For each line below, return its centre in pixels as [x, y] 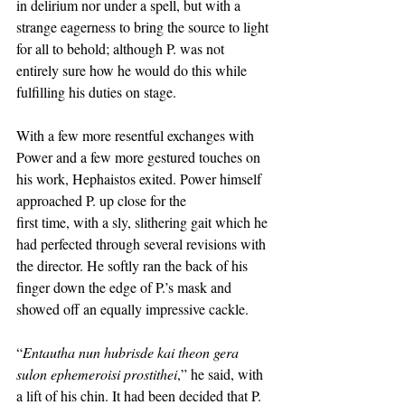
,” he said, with [222, 374]
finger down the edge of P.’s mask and [126, 287]
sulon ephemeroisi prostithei [97, 374]
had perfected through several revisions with [143, 244]
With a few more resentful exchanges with [137, 135]
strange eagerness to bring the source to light [144, 27]
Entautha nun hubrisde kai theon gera [132, 352]
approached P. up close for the [101, 200]
